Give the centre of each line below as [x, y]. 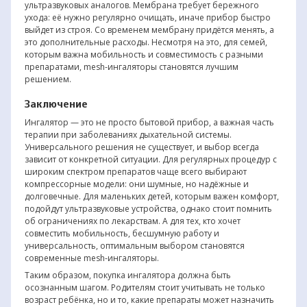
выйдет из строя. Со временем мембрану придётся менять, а [149, 29]
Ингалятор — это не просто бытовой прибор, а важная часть [149, 122]
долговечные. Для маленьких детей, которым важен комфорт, [151, 196]
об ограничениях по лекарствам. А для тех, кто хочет [132, 221]
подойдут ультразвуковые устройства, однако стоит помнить [148, 208]
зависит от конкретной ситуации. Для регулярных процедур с [150, 159]
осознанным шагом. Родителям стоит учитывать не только [145, 287]
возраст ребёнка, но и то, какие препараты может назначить [149, 299]
